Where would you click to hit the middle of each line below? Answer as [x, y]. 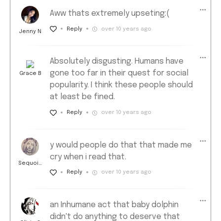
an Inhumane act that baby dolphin [114, 205]
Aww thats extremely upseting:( [110, 14]
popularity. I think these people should [121, 85]
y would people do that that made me [121, 145]
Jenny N [30, 32]
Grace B [30, 74]
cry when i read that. [88, 157]
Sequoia [30, 163]
